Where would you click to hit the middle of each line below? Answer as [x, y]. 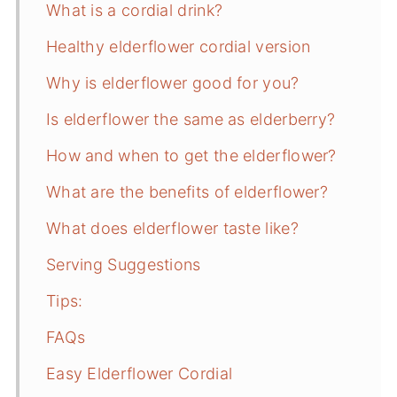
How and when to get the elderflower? [191, 156]
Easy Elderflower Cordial [139, 374]
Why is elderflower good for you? [172, 83]
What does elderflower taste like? [172, 228]
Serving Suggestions [123, 265]
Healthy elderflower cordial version [178, 47]
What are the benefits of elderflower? [187, 192]
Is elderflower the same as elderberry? [191, 119]
